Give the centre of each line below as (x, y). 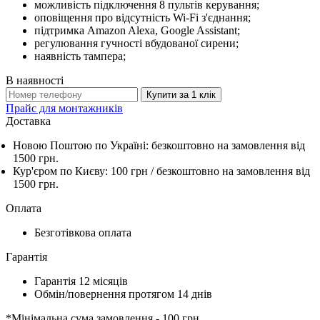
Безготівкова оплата (83, 232)
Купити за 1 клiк (181, 94)
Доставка (28, 121)
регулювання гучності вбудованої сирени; (136, 43)
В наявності (35, 80)
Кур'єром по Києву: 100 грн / (85, 171)
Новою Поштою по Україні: (82, 145)
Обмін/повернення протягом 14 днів (123, 294)
